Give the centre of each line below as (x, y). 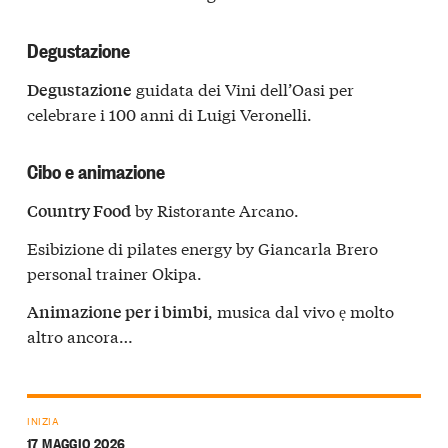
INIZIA (43, 420)
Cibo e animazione (96, 171)
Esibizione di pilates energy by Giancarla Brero (202, 247)
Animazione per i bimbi (117, 311)
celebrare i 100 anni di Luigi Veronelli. (169, 114)
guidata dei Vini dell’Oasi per (243, 89)
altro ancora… (80, 335)
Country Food (79, 211)
